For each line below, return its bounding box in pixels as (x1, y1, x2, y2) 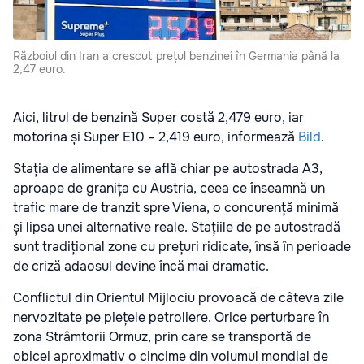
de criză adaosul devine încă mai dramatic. (13, 257, 269, 275)
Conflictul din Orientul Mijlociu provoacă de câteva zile (13, 288, 344, 306)
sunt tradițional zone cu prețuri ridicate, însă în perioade (13, 237, 351, 255)
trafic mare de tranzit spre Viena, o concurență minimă (13, 198, 339, 216)
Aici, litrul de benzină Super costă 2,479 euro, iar (13, 108, 304, 126)
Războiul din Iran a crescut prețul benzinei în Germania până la (13, 48, 340, 63)
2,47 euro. (13, 61, 66, 76)
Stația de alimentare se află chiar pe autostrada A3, (13, 159, 323, 177)
